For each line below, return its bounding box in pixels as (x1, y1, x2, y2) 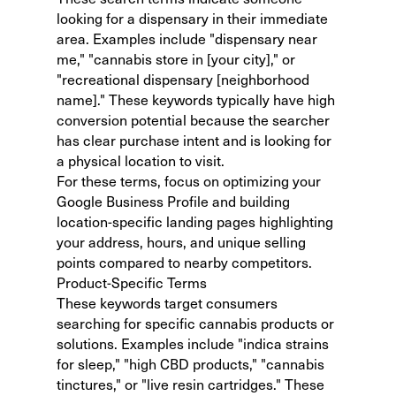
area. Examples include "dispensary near (57, 28, 317, 48)
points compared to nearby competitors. (57, 252, 312, 271)
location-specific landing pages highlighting (57, 211, 333, 231)
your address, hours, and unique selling (57, 232, 306, 251)
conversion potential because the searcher (57, 110, 330, 129)
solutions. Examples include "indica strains (57, 333, 329, 353)
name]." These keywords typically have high (57, 89, 335, 109)
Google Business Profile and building (57, 191, 290, 210)
